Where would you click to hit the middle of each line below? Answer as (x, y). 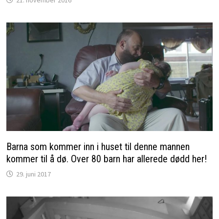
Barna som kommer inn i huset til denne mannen (98, 146)
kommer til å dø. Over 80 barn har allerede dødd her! (106, 159)
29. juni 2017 (33, 174)
